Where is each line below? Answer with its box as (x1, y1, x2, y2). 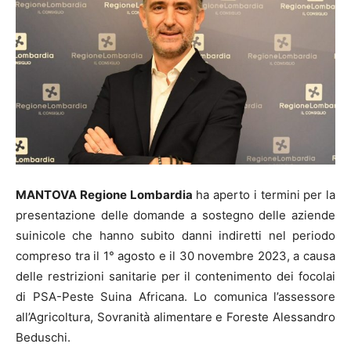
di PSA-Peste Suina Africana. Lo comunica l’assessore (16, 288, 335, 304)
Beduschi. (16, 329, 71, 345)
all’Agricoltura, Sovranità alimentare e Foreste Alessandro (16, 309, 335, 324)
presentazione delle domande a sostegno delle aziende (16, 207, 335, 223)
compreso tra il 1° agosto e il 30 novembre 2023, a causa (16, 248, 335, 263)
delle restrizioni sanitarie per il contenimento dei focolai (16, 268, 335, 284)
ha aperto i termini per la (192, 186, 335, 202)
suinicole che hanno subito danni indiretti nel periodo (16, 227, 335, 243)
